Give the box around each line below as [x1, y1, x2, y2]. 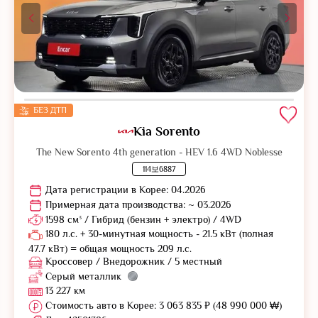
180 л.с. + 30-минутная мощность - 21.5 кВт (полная [43, 228, 273, 240]
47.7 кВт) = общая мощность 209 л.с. [28, 243, 192, 254]
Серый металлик [43, 270, 124, 282]
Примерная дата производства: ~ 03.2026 [43, 198, 231, 210]
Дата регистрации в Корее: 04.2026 [43, 184, 206, 196]
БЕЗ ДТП [31, 105, 67, 116]
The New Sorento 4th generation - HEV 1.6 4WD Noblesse [35, 146, 283, 158]
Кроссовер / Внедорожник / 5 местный [43, 256, 222, 267]
